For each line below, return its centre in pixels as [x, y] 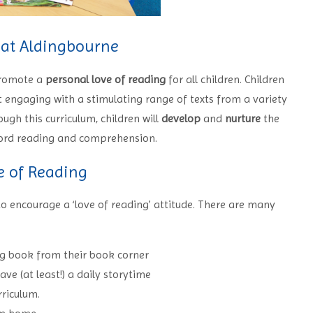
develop [181, 118]
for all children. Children [225, 79]
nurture [242, 118]
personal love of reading [105, 79]
